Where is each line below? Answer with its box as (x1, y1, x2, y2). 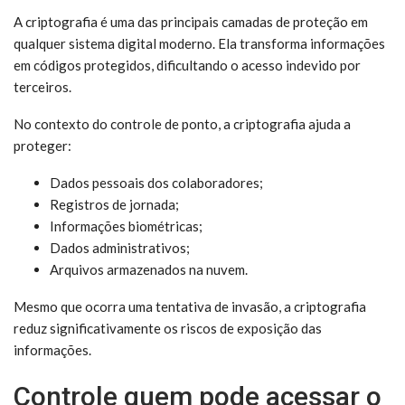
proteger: (14, 137, 71, 154)
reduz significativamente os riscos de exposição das (14, 320, 322, 336)
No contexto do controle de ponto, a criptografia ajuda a (14, 116, 351, 132)
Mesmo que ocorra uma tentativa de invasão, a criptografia (14, 298, 366, 315)
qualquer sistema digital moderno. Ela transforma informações (14, 35, 385, 52)
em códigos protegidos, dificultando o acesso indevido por (14, 57, 361, 73)
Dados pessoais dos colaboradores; (50, 174, 263, 191)
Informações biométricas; (50, 218, 202, 234)
